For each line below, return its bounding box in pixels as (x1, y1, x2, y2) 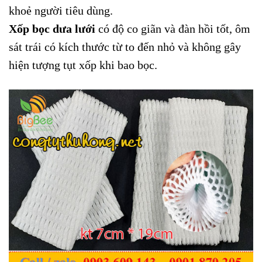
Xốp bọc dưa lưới (9, 22, 95, 35)
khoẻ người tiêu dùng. (9, 4, 113, 17)
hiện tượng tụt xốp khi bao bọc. (9, 58, 157, 71)
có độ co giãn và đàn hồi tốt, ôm (95, 22, 250, 35)
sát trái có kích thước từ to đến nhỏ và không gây (9, 40, 241, 53)
